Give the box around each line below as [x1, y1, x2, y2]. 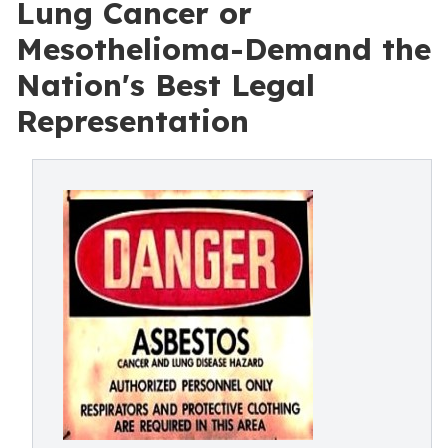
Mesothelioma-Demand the [16, 30, 431, 68]
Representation [16, 102, 249, 140]
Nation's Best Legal [16, 66, 315, 104]
